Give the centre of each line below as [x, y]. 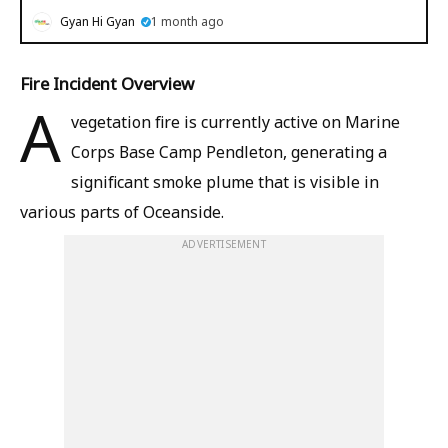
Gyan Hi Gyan [97, 21]
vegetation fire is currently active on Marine [235, 122]
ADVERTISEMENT [224, 244]
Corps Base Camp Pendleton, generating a [229, 152]
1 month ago [187, 21]
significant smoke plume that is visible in [225, 182]
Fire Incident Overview [107, 83]
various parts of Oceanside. [122, 212]
